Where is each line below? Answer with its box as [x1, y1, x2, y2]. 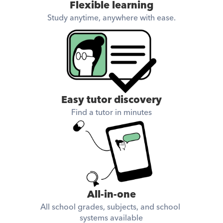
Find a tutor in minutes [71, 106, 152, 119]
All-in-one [87, 186, 136, 203]
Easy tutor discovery [61, 92, 162, 109]
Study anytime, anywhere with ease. [47, 11, 176, 25]
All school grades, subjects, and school [40, 200, 181, 214]
